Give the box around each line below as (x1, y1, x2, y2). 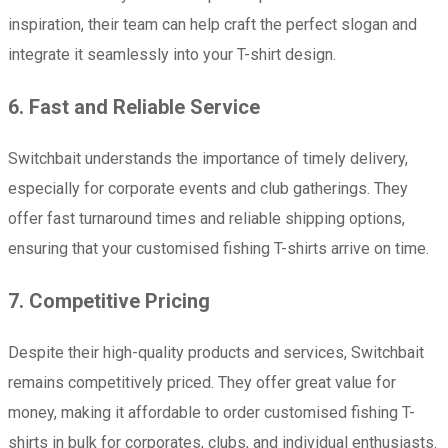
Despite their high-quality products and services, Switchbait (8, 342, 424, 362)
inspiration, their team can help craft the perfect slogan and (8, 14, 417, 34)
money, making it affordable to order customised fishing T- (8, 402, 415, 422)
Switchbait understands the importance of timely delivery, (8, 148, 408, 168)
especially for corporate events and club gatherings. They (8, 178, 408, 198)
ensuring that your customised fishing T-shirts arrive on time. (8, 238, 429, 258)
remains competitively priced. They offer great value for (8, 372, 396, 392)
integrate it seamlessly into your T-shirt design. (8, 44, 336, 64)
